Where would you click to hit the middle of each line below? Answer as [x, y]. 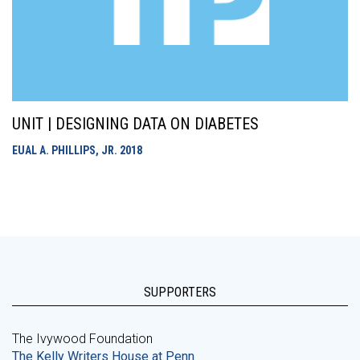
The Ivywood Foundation [82, 339]
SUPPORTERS [180, 292]
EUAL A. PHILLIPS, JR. [66, 150]
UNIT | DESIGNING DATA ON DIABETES [135, 124]
